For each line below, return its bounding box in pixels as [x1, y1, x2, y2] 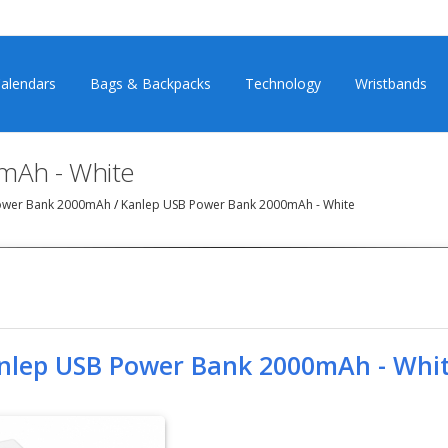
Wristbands [355, 74, 427, 93]
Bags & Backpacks [90, 74, 211, 93]
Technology [245, 74, 321, 93]
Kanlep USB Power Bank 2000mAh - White [118, 195, 355, 213]
